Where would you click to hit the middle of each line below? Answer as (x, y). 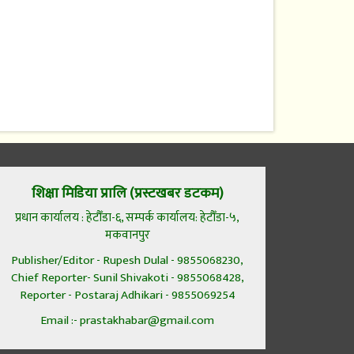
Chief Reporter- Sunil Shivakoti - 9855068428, (127, 277)
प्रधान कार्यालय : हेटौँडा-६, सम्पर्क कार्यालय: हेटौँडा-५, (127, 217)
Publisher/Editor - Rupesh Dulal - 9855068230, (127, 260)
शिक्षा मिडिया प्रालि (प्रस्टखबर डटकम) (127, 193)
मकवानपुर (127, 235)
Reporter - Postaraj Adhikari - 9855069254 (127, 295)
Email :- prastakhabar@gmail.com (127, 320)
